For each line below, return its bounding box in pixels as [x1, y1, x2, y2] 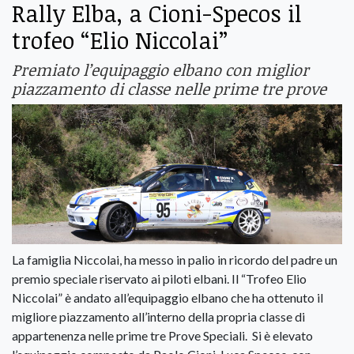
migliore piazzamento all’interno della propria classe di [12, 309, 305, 325]
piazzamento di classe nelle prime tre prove [12, 77, 326, 100]
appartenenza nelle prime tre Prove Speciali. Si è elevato [12, 328, 313, 344]
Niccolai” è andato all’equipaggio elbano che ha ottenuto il [12, 290, 323, 306]
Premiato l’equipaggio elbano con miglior [12, 58, 309, 81]
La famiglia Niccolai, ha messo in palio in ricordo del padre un [12, 252, 337, 268]
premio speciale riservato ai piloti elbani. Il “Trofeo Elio [12, 271, 307, 287]
